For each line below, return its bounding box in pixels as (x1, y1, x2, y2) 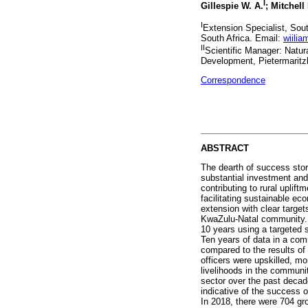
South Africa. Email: (201, 32, 283, 43)
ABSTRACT (201, 143, 249, 154)
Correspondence (201, 75, 265, 86)
